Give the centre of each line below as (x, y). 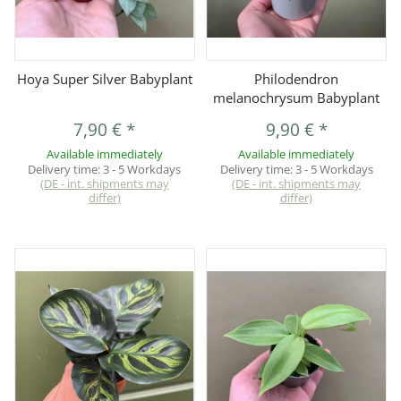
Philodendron (297, 79)
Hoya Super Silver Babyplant (104, 79)
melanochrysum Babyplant (297, 98)
